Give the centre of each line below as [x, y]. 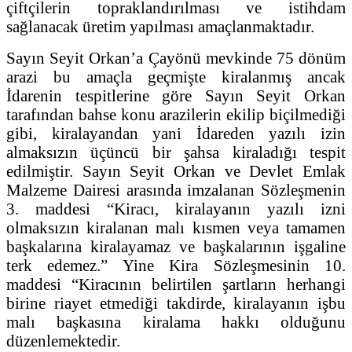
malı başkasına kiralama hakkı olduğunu [176, 321]
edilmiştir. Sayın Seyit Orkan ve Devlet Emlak [176, 170]
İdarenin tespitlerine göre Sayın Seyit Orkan [176, 95]
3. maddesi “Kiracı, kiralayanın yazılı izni [176, 208]
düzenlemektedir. [63, 340]
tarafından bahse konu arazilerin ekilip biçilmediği [176, 114]
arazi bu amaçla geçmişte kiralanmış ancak [176, 76]
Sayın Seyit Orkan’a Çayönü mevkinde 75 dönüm [176, 57]
